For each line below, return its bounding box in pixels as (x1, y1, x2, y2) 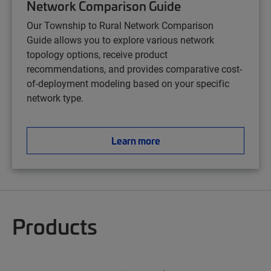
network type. (27, 91, 83, 104)
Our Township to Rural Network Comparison (27, 19, 214, 31)
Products (12, 211, 97, 240)
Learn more (111, 134, 160, 147)
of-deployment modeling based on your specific (27, 77, 229, 90)
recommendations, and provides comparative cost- (27, 62, 242, 75)
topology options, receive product (27, 48, 168, 60)
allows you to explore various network (54, 33, 214, 46)
